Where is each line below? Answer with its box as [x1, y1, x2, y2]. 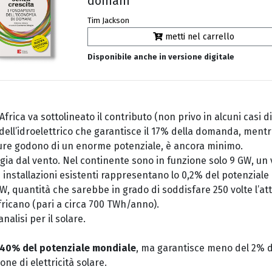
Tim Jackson [87, 16, 130, 25]
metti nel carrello [162, 32, 234, 42]
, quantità [7, 183, 50, 195]
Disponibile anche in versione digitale [87, 52, 235, 62]
